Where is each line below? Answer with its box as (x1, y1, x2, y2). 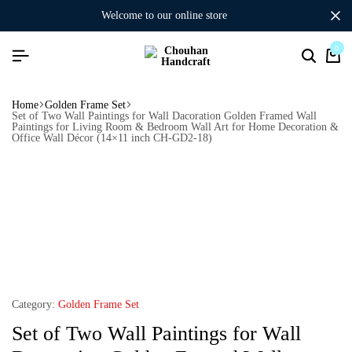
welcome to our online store (111, 9, 227, 21)
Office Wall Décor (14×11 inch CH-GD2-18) (12, 131, 212, 144)
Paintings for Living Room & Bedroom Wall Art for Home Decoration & (12, 120, 339, 133)
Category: (12, 299, 55, 310)
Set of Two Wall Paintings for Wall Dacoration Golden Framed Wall (12, 109, 317, 122)
